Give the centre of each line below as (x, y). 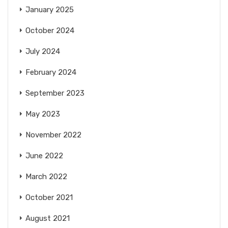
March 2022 (46, 176)
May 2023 (43, 114)
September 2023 (55, 93)
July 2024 (43, 51)
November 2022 (53, 135)
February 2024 (51, 72)
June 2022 (44, 155)
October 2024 (50, 30)
